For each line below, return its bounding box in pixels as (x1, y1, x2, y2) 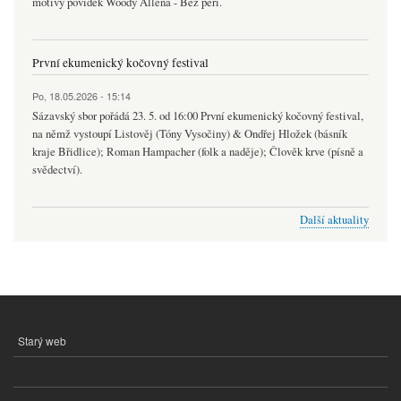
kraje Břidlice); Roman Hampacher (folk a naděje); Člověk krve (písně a (32, 144, 363, 160)
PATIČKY (13, 357, 64, 376)
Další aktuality (300, 211, 369, 227)
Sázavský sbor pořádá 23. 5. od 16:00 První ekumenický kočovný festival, (32, 108, 363, 124)
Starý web (18, 333, 66, 349)
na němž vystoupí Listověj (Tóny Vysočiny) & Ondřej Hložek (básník (32, 126, 347, 142)
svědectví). (32, 162, 82, 178)
